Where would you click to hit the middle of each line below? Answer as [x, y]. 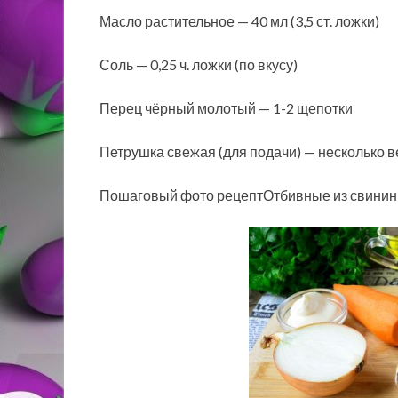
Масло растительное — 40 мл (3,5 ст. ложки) [239, 20]
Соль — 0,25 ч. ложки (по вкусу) [199, 64]
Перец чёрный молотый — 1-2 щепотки [226, 107]
